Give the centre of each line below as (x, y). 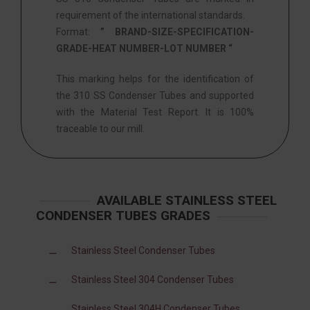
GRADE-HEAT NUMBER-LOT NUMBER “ (144, 48)
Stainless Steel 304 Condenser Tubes (153, 279)
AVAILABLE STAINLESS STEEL (187, 200)
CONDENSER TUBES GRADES (123, 216)
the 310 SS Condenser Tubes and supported (155, 95)
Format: (78, 31)
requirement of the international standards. (151, 15)
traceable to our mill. (100, 128)
